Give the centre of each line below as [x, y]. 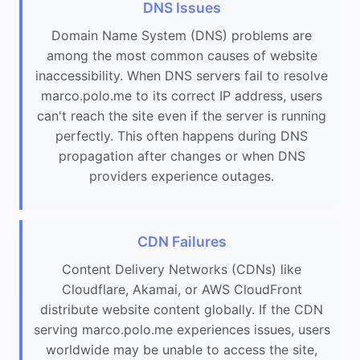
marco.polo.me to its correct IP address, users [182, 96]
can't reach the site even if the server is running [182, 116]
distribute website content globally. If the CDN [182, 309]
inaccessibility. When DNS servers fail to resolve [182, 76]
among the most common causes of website [182, 56]
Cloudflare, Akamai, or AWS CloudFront [182, 289]
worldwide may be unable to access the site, [182, 349]
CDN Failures [182, 241]
